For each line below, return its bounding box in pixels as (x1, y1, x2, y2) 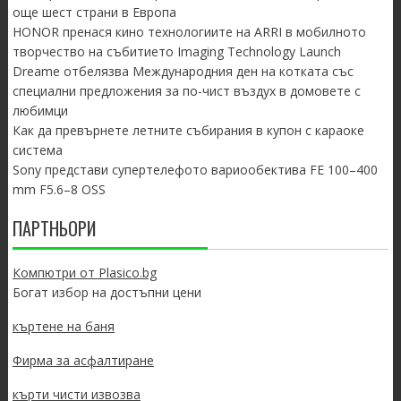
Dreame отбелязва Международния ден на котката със (12, 63, 354, 81)
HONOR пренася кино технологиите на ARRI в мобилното (12, 23, 366, 41)
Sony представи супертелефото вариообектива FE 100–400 (12, 161, 378, 179)
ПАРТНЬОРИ (12, 215, 96, 243)
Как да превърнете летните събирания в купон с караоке (12, 122, 364, 140)
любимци (12, 102, 68, 120)
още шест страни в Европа (12, 4, 176, 21)
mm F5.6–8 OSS (12, 181, 106, 199)
